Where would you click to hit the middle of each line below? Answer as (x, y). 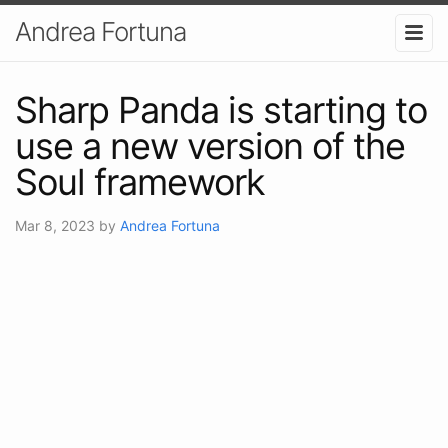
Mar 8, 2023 (57, 225)
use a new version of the (210, 145)
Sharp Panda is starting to (221, 109)
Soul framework (140, 181)
